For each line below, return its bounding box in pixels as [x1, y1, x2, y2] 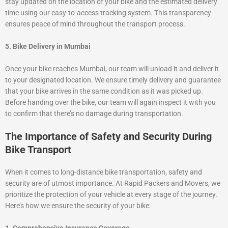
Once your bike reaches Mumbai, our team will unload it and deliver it [5, 64, 219, 73]
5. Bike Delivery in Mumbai [5, 42, 91, 50]
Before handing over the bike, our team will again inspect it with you [5, 98, 216, 106]
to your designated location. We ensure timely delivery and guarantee [5, 75, 221, 84]
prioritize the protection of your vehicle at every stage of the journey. [5, 190, 217, 199]
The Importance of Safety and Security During [5, 130, 212, 143]
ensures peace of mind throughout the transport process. [5, 19, 185, 28]
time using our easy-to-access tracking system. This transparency [5, 8, 211, 17]
